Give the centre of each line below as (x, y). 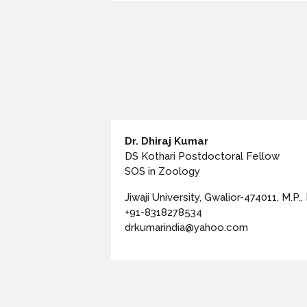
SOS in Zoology (162, 172)
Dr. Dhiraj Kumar (167, 142)
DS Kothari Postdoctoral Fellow (202, 157)
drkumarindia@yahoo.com (186, 228)
